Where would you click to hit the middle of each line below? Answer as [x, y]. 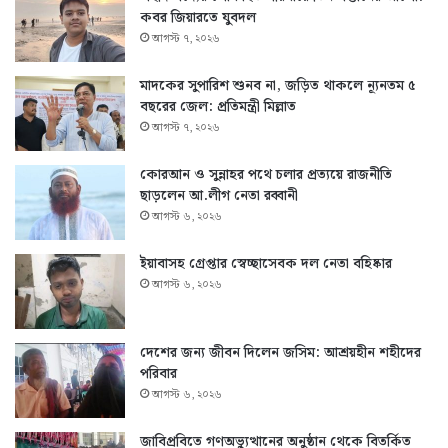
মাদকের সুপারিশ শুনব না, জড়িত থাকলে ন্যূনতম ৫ [278, 85]
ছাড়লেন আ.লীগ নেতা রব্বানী [219, 195]
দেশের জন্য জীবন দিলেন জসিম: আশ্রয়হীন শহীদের [280, 352]
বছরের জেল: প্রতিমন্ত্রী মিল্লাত [218, 106]
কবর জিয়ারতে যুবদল [198, 17]
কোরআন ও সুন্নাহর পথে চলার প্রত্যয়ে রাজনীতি [266, 174]
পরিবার [158, 373]
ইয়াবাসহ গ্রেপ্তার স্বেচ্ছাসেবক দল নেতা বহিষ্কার [266, 263]
